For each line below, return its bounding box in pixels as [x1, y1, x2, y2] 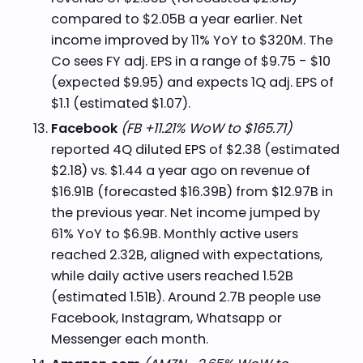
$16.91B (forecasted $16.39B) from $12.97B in [50, 181, 333, 201]
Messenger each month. [50, 329, 215, 348]
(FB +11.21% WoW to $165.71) [120, 118, 292, 138]
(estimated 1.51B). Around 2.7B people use [50, 287, 321, 306]
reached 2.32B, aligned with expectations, [50, 245, 322, 264]
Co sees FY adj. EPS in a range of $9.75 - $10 [50, 51, 331, 70]
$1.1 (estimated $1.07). [50, 93, 194, 113]
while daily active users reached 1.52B [50, 266, 293, 285]
